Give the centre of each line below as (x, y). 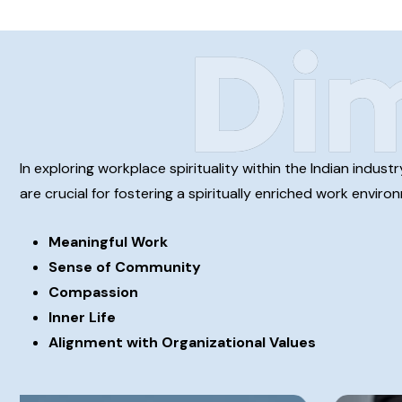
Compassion (93, 292)
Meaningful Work (108, 242)
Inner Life (82, 317)
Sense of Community (125, 267)
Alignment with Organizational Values (182, 342)
